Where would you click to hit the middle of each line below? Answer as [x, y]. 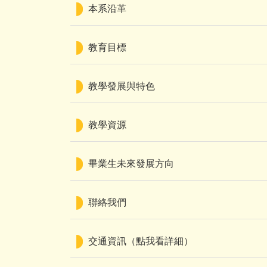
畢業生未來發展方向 [131, 164]
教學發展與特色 [122, 86]
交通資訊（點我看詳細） [141, 241]
